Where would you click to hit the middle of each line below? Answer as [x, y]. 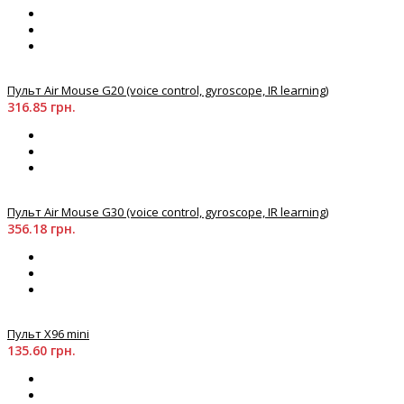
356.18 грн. [41, 229]
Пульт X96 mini [48, 334]
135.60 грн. [41, 351]
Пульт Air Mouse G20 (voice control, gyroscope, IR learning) [168, 91]
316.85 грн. [41, 107]
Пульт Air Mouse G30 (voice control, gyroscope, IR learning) [168, 212]
